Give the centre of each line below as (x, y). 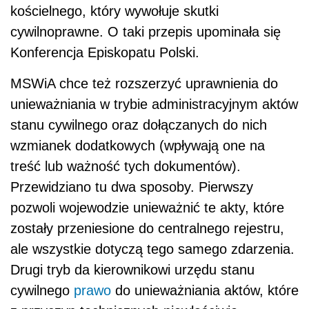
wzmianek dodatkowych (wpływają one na (138, 145)
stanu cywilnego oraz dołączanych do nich (139, 124)
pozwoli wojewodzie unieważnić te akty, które (147, 207)
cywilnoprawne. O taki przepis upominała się (146, 31)
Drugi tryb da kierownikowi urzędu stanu (132, 269)
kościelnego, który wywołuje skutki (114, 11)
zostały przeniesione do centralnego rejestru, (147, 228)
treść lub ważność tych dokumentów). (126, 166)
